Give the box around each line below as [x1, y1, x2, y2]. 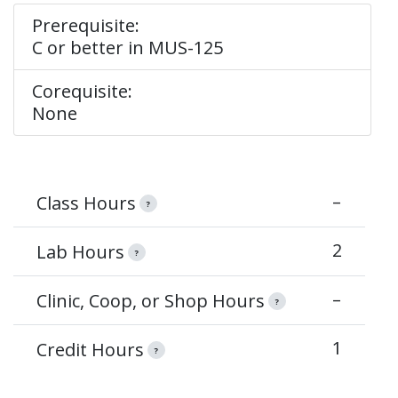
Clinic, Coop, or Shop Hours [36, 288, 265, 313]
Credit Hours [36, 337, 144, 362]
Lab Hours [36, 239, 124, 264]
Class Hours [36, 190, 136, 215]
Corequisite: [32, 79, 132, 103]
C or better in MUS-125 [32, 36, 223, 60]
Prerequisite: [32, 13, 139, 37]
